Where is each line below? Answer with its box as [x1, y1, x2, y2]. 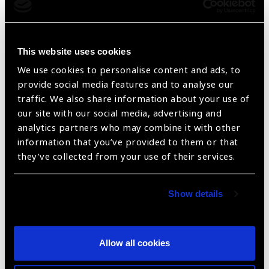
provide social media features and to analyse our [17, 78, 234, 92]
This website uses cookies [17, 46, 131, 56]
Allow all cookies [99, 237, 170, 248]
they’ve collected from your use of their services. [17, 150, 235, 164]
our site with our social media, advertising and [17, 107, 222, 121]
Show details [168, 189, 223, 199]
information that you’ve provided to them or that [17, 136, 238, 150]
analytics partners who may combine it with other [17, 121, 241, 135]
